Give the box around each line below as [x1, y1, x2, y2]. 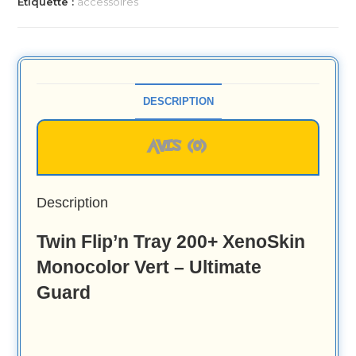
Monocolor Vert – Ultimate [37, 256, 262, 277]
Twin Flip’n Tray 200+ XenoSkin [37, 230, 306, 252]
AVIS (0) [149, 137, 207, 156]
